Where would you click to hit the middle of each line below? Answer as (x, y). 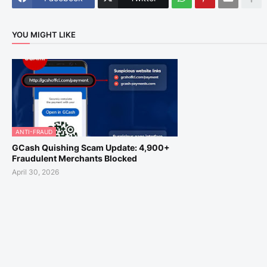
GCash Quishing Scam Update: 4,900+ (91, 147)
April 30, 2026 (35, 172)
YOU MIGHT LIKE (44, 35)
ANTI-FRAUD (34, 131)
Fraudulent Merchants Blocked (74, 158)
